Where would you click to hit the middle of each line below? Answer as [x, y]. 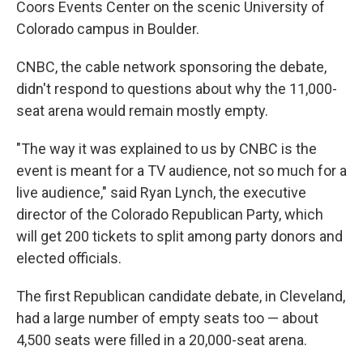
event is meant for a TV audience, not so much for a [181, 170]
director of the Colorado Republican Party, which [170, 214]
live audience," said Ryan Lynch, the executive [161, 192]
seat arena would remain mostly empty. [142, 110]
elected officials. [69, 258]
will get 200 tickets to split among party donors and [179, 236]
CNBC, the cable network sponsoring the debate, [171, 66]
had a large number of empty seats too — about [167, 318]
